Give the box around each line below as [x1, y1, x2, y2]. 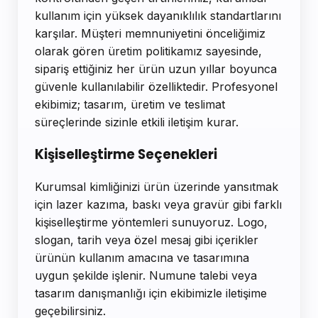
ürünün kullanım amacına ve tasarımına [35, 250, 249, 265]
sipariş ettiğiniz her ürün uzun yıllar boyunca [35, 62, 277, 77]
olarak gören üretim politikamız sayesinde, [35, 44, 262, 59]
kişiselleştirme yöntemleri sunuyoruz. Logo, [35, 214, 268, 229]
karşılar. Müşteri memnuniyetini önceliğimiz [35, 26, 265, 41]
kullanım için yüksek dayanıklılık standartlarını [35, 9, 281, 23]
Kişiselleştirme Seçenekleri [35, 145, 217, 165]
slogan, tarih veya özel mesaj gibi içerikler [35, 232, 258, 247]
